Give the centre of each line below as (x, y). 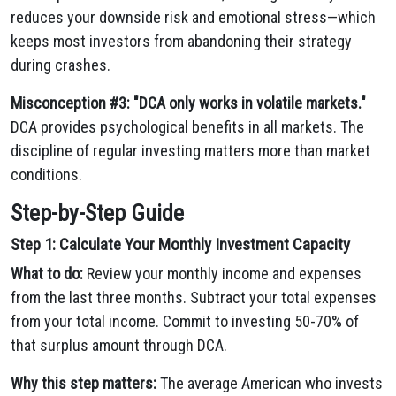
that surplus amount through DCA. (119, 345)
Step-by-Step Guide (97, 213)
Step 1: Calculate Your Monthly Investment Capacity (180, 244)
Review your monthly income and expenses (222, 274)
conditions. (46, 175)
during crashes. (61, 65)
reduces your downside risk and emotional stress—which (193, 17)
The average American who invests (270, 383)
